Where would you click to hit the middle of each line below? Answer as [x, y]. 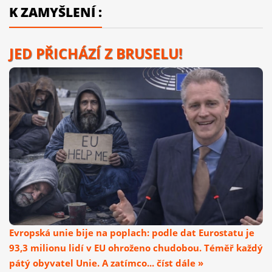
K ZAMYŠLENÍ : [56, 12]
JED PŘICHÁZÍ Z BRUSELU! [96, 53]
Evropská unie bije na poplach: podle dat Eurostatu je [132, 232]
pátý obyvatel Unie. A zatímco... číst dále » [106, 263]
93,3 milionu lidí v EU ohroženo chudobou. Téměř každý [136, 247]
